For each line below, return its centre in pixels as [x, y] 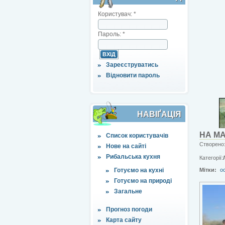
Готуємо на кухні [139, 170]
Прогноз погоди [129, 209]
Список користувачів [137, 135]
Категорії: [211, 157]
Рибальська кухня [133, 156]
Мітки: [208, 170]
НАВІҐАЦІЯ [159, 114]
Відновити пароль [133, 75]
